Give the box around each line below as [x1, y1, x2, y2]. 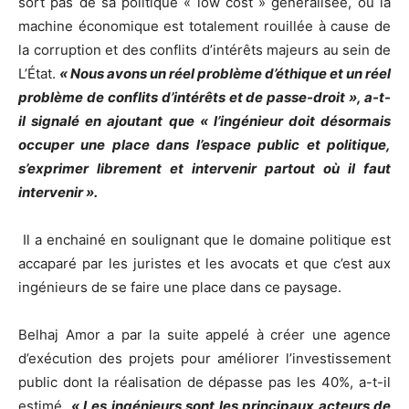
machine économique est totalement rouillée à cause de [18, 16, 391, 35]
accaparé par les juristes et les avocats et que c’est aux [18, 254, 391, 272]
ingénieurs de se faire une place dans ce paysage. [18, 278, 341, 296]
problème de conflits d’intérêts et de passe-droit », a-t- [18, 88, 391, 106]
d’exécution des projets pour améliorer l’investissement [18, 349, 391, 367]
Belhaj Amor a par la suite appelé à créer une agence [18, 325, 391, 343]
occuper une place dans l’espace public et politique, [18, 135, 391, 153]
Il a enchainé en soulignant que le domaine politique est [18, 230, 391, 248]
